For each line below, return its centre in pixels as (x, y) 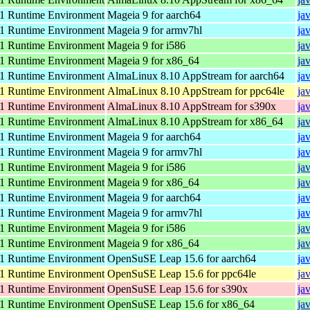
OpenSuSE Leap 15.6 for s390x (177, 289)
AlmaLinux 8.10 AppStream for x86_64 (195, 121)
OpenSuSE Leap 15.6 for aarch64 (182, 258)
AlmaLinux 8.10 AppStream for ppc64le (196, 91)
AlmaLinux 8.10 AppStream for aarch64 (196, 75)
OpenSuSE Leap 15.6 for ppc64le (182, 273)
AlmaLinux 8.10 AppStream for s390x (192, 106)
